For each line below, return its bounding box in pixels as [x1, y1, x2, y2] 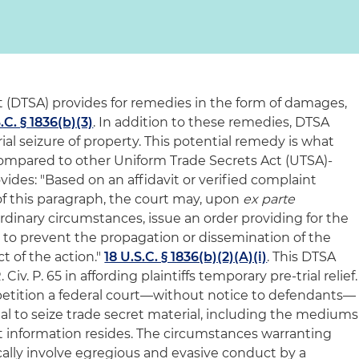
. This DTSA [267, 249, 337, 264]
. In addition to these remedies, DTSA [93, 115, 330, 130]
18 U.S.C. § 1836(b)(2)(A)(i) [104, 249, 268, 264]
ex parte [243, 192, 296, 207]
